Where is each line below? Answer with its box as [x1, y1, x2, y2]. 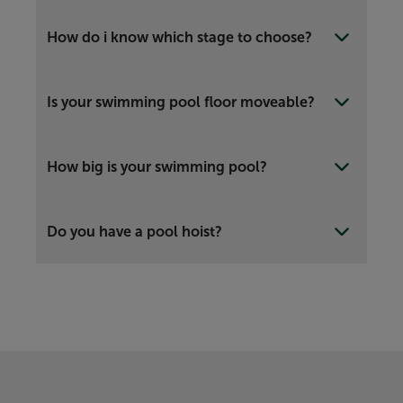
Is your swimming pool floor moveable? [47, 94, 315, 111]
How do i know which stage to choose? [47, 29, 312, 46]
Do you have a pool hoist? [47, 223, 222, 240]
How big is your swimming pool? [47, 158, 267, 175]
